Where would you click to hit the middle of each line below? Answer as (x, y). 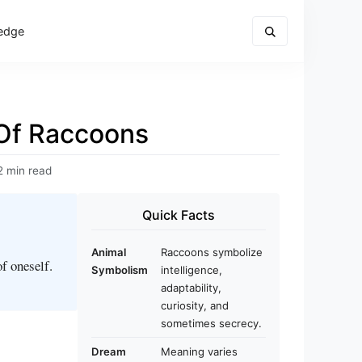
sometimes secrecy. (211, 323)
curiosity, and (195, 305)
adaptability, (191, 288)
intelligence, (192, 270)
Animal (109, 252)
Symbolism (120, 270)
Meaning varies (199, 351)
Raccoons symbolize (212, 252)
